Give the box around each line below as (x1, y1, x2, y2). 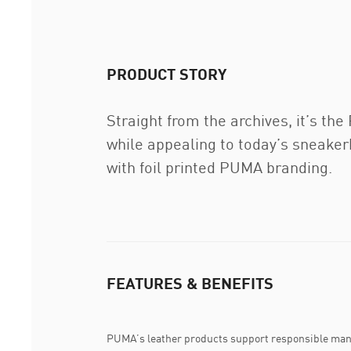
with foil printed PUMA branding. (107, 157, 332, 176)
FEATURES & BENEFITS (107, 273, 273, 292)
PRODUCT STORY (107, 63, 226, 83)
